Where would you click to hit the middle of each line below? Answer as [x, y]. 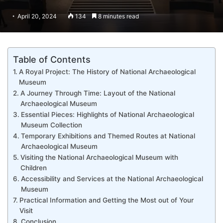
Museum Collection [51, 125]
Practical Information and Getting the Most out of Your [106, 200]
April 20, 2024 [37, 16]
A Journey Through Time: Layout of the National [98, 93]
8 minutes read [118, 16]
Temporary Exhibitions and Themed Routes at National [108, 136]
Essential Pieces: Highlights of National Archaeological [107, 114]
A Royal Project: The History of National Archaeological [107, 72]
